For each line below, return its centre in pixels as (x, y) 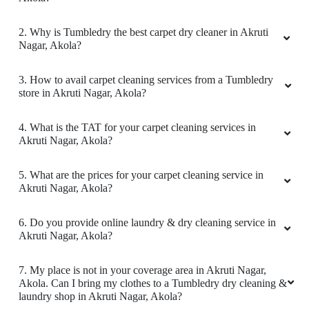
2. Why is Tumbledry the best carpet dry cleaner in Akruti (143, 215)
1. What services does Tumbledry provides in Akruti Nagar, (148, 168)
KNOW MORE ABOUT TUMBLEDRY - (154, 47)
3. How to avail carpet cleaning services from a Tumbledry (146, 263)
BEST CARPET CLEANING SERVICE (154, 70)
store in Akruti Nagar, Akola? (82, 276)
